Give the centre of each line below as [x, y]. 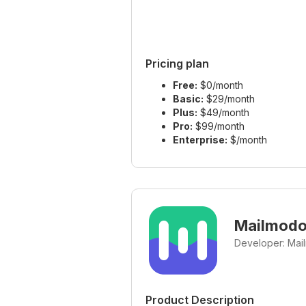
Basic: [188, 99]
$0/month [220, 85]
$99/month [219, 126]
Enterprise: [200, 140]
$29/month [229, 99]
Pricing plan [177, 64]
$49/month [223, 113]
